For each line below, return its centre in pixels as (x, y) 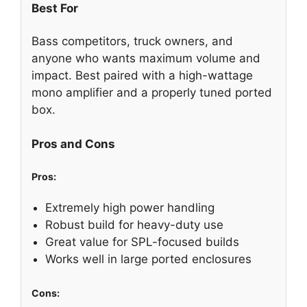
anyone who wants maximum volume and (146, 58)
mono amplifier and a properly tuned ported (152, 92)
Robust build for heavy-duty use (134, 225)
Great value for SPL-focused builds (142, 242)
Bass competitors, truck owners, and (132, 41)
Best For (55, 9)
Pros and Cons (73, 144)
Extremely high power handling (130, 208)
